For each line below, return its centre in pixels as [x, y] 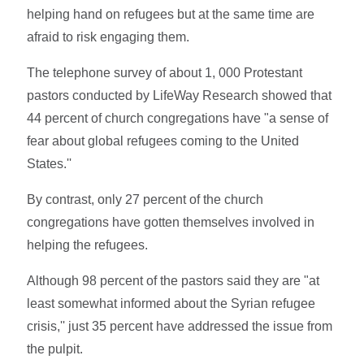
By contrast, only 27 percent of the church [145, 199]
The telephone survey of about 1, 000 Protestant [165, 72]
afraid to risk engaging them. [108, 37]
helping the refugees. [88, 245]
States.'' [50, 163]
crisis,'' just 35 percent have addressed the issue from [180, 326]
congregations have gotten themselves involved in [171, 222]
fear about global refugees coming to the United [163, 141]
